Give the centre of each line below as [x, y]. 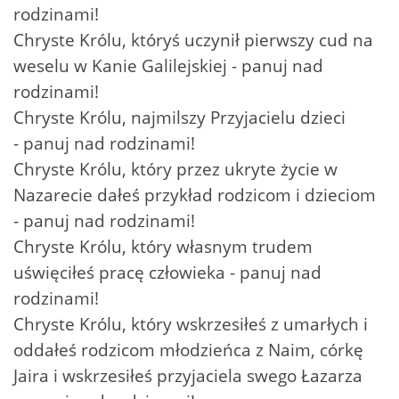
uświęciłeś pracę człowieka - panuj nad [167, 272]
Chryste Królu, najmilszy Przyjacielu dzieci [179, 117]
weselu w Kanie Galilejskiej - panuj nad [168, 65]
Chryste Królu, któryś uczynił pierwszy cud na [193, 39]
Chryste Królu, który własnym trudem [163, 246]
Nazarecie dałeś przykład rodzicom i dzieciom [195, 194]
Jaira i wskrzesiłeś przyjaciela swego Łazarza [188, 375]
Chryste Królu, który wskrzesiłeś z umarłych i [191, 323]
